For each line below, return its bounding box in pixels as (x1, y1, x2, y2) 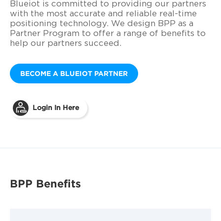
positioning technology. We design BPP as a (10, 20, 193, 28)
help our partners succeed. (10, 40, 121, 47)
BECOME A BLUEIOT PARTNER (20, 70, 128, 77)
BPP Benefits (10, 177, 81, 189)
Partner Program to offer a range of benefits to (10, 30, 206, 37)
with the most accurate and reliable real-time (10, 10, 197, 18)
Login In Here (33, 104, 79, 111)
